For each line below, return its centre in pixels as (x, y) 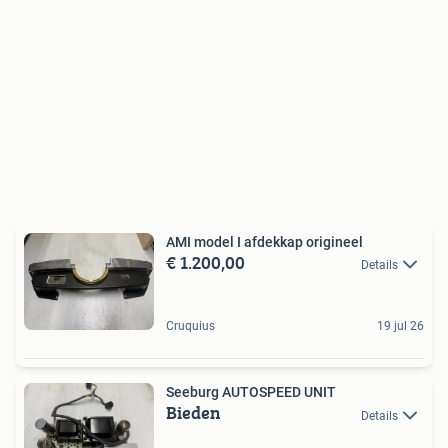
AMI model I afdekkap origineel (264, 241)
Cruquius (190, 326)
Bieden (193, 413)
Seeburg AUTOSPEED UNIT (251, 392)
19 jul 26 (400, 326)
